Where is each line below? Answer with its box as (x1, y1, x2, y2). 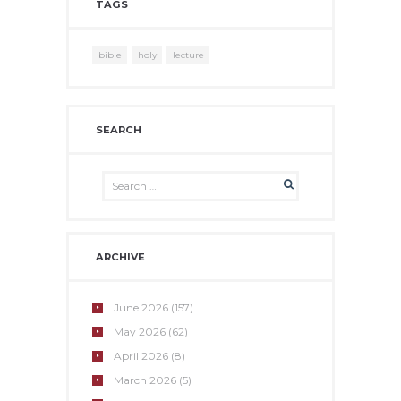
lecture (172, 48, 204, 61)
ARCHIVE (96, 250, 146, 263)
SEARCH (96, 124, 142, 136)
